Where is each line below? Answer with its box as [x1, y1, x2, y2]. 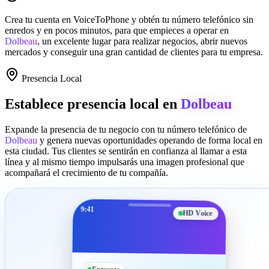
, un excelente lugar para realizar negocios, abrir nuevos [37, 35, 247, 46]
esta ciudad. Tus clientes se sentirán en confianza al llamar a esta [5, 145, 247, 156]
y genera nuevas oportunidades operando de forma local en [37, 134, 262, 145]
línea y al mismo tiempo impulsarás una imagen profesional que [5, 156, 244, 167]
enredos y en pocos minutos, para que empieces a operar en [5, 25, 229, 35]
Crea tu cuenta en [5, 14, 73, 25]
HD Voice [179, 208, 210, 216]
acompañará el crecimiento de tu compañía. [5, 167, 168, 178]
